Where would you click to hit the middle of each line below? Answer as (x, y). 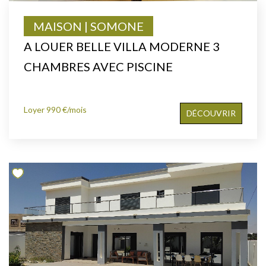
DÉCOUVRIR (211, 113)
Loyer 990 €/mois (55, 109)
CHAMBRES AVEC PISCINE (98, 66)
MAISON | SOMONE (88, 26)
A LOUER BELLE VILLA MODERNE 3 (122, 46)
